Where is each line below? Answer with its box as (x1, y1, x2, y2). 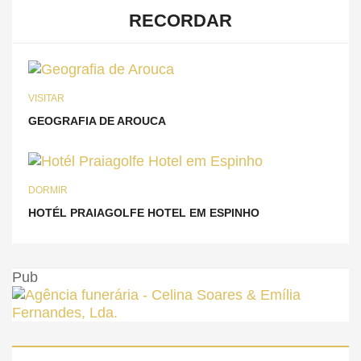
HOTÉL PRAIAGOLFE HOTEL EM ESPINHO (28, 206, 259, 219)
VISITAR (28, 92, 64, 104)
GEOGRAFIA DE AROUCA (28, 114, 166, 127)
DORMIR (28, 185, 68, 196)
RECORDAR (129, 10, 232, 31)
